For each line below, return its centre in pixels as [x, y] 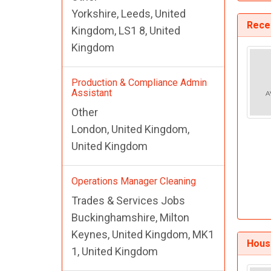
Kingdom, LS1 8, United [126, 31]
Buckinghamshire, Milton [130, 218]
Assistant [92, 93]
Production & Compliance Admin [139, 83]
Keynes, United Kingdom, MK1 [143, 235]
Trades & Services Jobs [128, 201]
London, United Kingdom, [130, 129]
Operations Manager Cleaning [134, 181]
